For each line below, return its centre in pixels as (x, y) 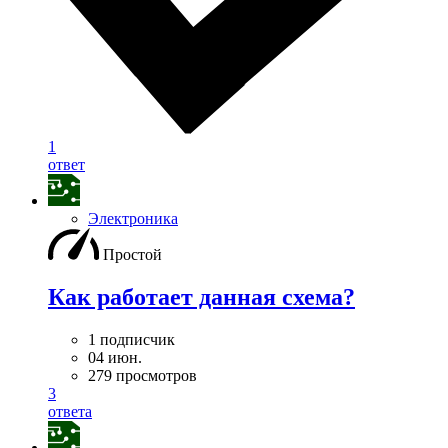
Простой (132, 255)
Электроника (133, 219)
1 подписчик (131, 339)
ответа (70, 411)
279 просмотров (142, 375)
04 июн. (115, 357)
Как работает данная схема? (201, 296)
